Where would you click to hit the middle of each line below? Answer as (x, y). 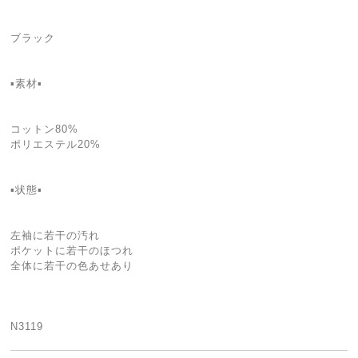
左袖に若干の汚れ (56, 235)
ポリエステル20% (56, 144)
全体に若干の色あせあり (72, 265)
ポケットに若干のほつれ (72, 250)
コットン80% (45, 129)
